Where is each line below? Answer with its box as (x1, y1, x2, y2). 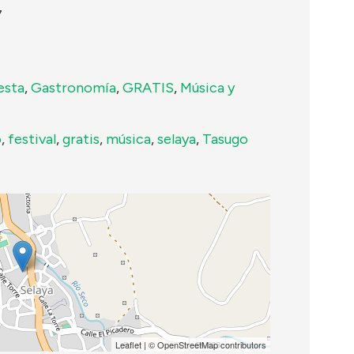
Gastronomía (31, 78, 116, 96)
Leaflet (115, 337, 141, 351)
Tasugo (202, 130, 248, 148)
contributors (217, 337, 266, 351)
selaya (157, 130, 196, 148)
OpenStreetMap (156, 337, 218, 351)
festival (8, 130, 56, 148)
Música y (180, 78, 235, 96)
